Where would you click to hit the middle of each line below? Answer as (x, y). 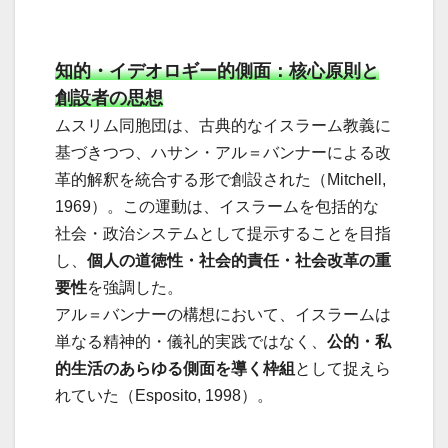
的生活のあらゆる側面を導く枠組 (175, 369)
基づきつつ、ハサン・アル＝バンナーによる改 (223, 153)
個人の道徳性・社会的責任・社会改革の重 (239, 261)
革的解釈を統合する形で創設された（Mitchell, (220, 180)
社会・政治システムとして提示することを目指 (223, 234)
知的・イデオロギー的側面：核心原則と (217, 71)
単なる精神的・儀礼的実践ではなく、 (191, 342)
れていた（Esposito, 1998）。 (164, 396)
